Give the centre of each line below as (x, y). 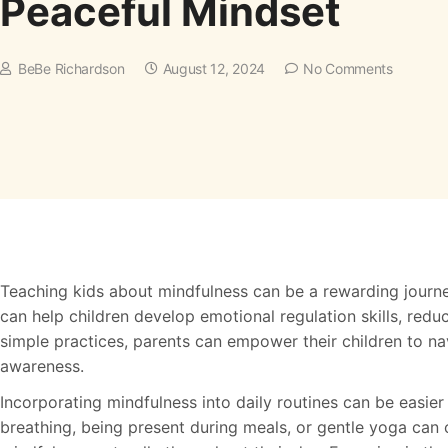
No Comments (348, 68)
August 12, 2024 (213, 68)
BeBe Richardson (71, 68)
